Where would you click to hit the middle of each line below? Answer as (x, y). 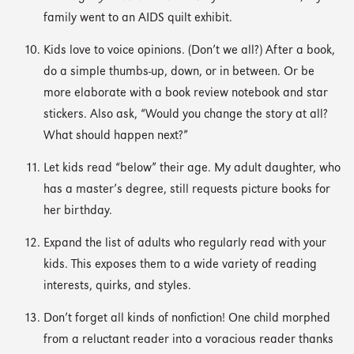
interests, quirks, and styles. (117, 286)
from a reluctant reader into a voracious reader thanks (188, 340)
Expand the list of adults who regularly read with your (185, 243)
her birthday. (78, 211)
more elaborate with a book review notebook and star (186, 93)
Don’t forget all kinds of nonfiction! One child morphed (187, 318)
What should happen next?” (116, 136)
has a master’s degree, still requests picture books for (187, 190)
